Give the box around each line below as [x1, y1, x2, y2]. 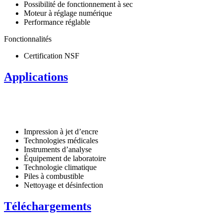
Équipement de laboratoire [24, 154, 106, 163]
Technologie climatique [24, 163, 97, 171]
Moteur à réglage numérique [24, 8, 112, 17]
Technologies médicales [24, 136, 98, 145]
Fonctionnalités [4, 34, 52, 43]
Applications [4, 70, 68, 83]
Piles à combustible [24, 171, 84, 180]
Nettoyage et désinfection [24, 180, 103, 189]
